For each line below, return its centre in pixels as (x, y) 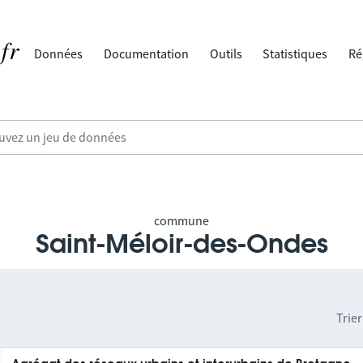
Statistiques (295, 53)
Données (59, 53)
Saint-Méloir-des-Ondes (181, 245)
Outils (226, 53)
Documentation (147, 53)
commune (181, 220)
